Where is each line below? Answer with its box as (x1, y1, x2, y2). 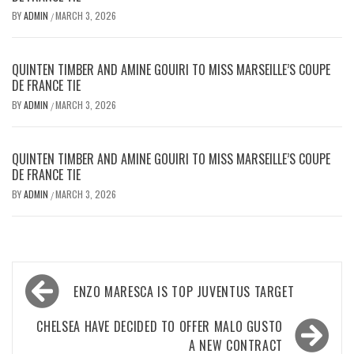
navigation (20, 291, 111, 326)
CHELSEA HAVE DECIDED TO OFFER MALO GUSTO (36, 317, 283, 336)
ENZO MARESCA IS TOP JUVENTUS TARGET (73, 282, 295, 301)
